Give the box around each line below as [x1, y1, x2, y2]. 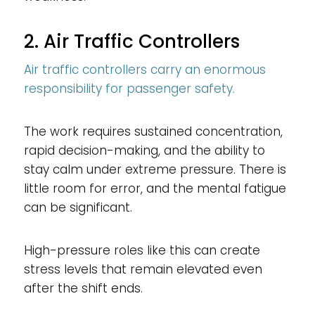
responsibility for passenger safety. [23, 79, 235, 97]
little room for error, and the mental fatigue [23, 179, 286, 197]
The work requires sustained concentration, [23, 122, 283, 140]
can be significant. [23, 198, 132, 216]
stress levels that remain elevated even [23, 260, 262, 278]
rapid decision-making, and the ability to [23, 141, 265, 159]
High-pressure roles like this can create [23, 241, 260, 259]
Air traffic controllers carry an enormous [23, 60, 266, 78]
